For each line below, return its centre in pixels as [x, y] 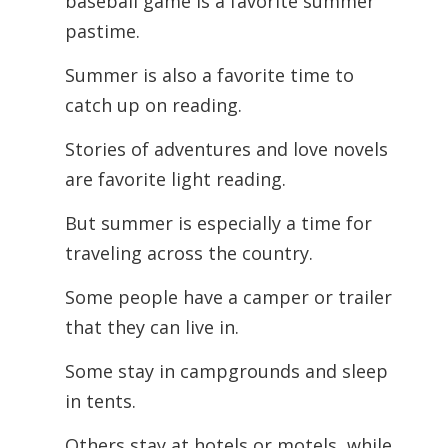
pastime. [104, 31]
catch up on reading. [153, 105]
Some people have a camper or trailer [228, 297]
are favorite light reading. [177, 179]
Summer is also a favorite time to [209, 75]
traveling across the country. [188, 253]
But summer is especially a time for [218, 223]
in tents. [100, 401]
